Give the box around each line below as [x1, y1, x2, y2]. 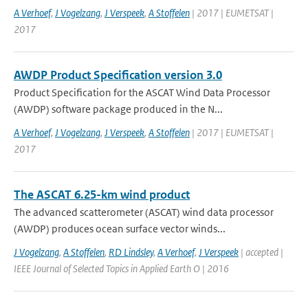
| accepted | [239, 245, 283, 258]
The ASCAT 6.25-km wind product [14, 187, 190, 202]
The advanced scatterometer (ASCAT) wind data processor [14, 206, 274, 219]
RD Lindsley [109, 245, 153, 258]
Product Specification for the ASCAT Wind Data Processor [14, 86, 270, 99]
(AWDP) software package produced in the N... [14, 102, 223, 115]
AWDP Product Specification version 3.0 [14, 67, 222, 82]
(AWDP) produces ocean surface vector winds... [14, 222, 225, 235]
